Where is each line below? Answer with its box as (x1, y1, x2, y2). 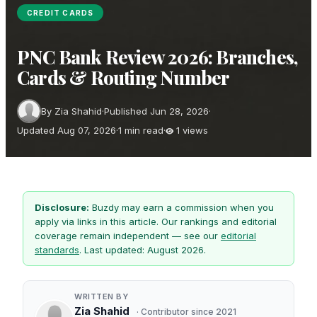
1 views (173, 125, 208, 136)
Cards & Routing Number (17, 65, 230, 90)
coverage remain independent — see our (35, 230, 221, 241)
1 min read (118, 125, 163, 136)
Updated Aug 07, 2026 (17, 125, 116, 136)
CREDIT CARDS (27, 8, 94, 18)
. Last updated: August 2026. (79, 244, 206, 255)
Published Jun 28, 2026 (104, 105, 209, 117)
